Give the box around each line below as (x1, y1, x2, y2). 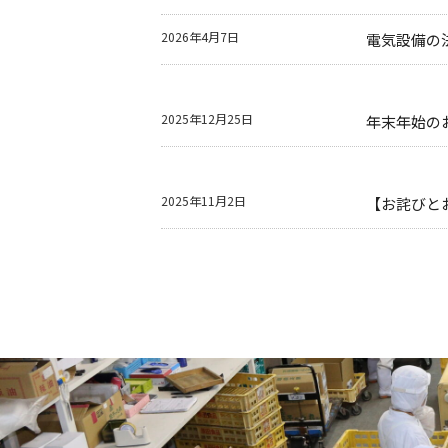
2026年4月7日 (161, 27, 240, 45)
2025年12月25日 (161, 109, 254, 127)
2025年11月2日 (161, 191, 247, 209)
